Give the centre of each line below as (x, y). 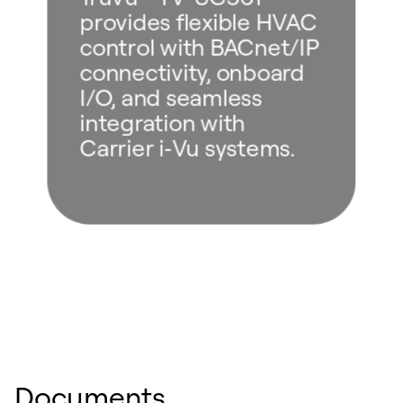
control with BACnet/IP (199, 46)
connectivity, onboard (192, 72)
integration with (162, 122)
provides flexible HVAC (198, 21)
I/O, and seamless (171, 97)
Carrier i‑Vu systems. (188, 147)
